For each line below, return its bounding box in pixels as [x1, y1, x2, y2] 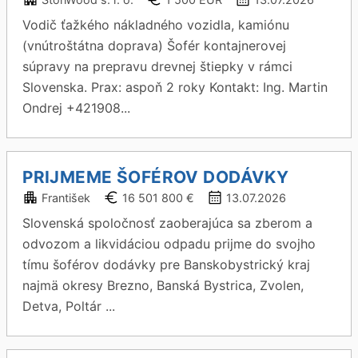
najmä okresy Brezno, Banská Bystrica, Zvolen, [22, 277, 304, 293]
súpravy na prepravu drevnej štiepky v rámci [22, 58, 293, 74]
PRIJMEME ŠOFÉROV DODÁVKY [22, 167, 289, 187]
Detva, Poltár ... [22, 298, 116, 314]
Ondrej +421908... [22, 100, 131, 116]
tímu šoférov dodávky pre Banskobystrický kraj [22, 257, 311, 272]
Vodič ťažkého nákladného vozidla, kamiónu [22, 17, 290, 33]
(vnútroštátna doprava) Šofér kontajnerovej [22, 38, 287, 54]
